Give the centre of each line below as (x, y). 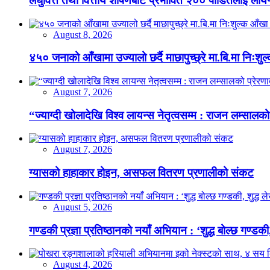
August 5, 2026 (83, 207)
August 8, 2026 (83, 34)
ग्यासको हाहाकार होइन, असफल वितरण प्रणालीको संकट (141, 173)
